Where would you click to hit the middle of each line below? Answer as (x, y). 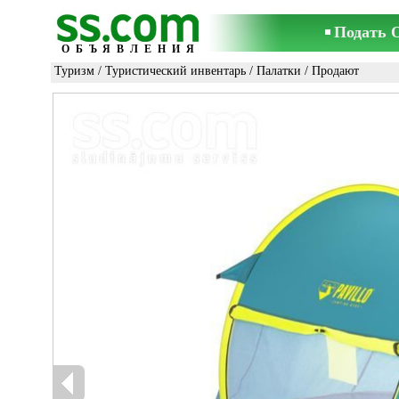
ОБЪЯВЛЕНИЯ (131, 49)
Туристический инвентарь (175, 71)
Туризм (74, 71)
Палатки (279, 71)
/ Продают (330, 71)
